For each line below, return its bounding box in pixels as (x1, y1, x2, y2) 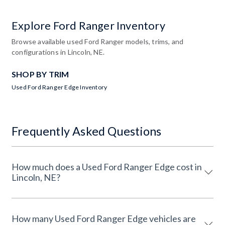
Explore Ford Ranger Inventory (12, 19, 165, 32)
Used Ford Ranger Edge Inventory (12, 83, 107, 91)
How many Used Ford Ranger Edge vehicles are (12, 212, 149, 224)
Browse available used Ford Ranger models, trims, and (12, 37, 184, 46)
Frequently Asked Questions (12, 124, 162, 138)
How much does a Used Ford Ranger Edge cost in (12, 161, 176, 172)
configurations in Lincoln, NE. (12, 47, 104, 56)
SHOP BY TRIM (12, 69, 69, 79)
